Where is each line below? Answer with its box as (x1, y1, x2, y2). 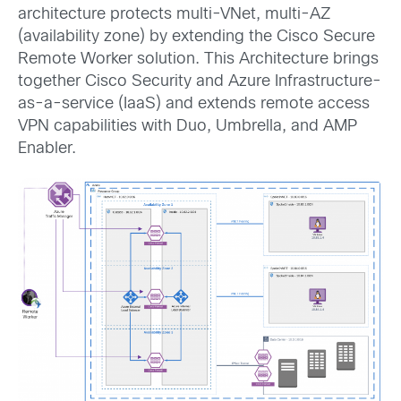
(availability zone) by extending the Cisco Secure (18, 29, 375, 45)
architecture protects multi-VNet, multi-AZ (18, 6, 331, 22)
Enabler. (18, 141, 76, 157)
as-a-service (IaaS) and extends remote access (18, 96, 370, 112)
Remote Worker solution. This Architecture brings (18, 51, 379, 67)
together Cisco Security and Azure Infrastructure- (18, 73, 381, 90)
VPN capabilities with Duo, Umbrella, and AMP (18, 118, 357, 134)
